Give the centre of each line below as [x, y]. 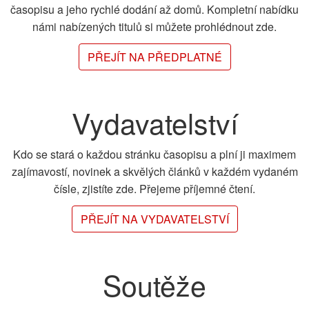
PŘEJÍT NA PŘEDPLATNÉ [154, 57]
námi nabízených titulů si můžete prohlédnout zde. [154, 26]
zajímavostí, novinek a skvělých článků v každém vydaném [154, 171]
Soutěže [154, 285]
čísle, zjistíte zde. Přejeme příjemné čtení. [154, 188]
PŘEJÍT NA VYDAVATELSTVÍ [154, 219]
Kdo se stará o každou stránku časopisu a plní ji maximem [154, 154]
